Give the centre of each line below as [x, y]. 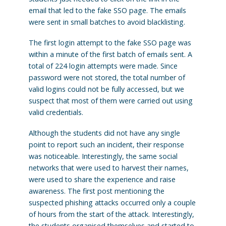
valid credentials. [56, 112]
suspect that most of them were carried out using [110, 101]
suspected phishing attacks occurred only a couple [112, 202]
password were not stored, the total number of [107, 77]
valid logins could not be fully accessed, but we [106, 89]
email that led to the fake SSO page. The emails [107, 11]
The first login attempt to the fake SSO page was [110, 43]
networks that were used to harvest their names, [108, 167]
